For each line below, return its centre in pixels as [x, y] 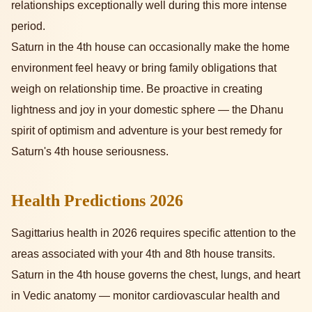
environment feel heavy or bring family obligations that [144, 68]
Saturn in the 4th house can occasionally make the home [150, 47]
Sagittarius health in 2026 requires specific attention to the [154, 233]
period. [28, 26]
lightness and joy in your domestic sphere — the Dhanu [147, 110]
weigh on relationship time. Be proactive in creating [137, 89]
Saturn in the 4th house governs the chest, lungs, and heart [156, 275]
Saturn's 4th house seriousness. [90, 152]
